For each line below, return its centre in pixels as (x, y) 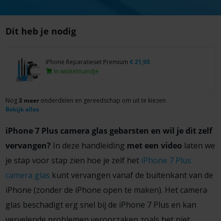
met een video (154, 145)
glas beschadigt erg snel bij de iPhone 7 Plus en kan (101, 204)
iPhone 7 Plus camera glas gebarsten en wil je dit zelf (109, 130)
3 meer (29, 100)
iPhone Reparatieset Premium (87, 62)
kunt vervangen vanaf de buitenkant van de (131, 175)
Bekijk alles (22, 109)
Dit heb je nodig (40, 31)
